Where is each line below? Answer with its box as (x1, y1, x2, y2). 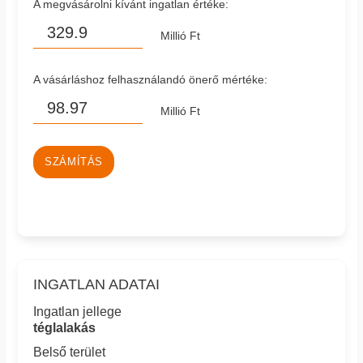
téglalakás (33, 320, 96, 335)
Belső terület (33, 345, 106, 360)
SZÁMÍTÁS (45, 156, 104, 169)
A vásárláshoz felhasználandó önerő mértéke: (33, 72, 268, 86)
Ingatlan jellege (33, 304, 122, 318)
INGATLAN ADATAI (33, 275, 160, 293)
